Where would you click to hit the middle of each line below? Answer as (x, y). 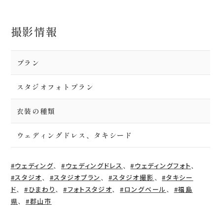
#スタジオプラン (75, 178)
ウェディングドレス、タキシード (74, 135)
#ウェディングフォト (161, 166)
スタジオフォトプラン (55, 87)
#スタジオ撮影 (131, 178)
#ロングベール (143, 189)
